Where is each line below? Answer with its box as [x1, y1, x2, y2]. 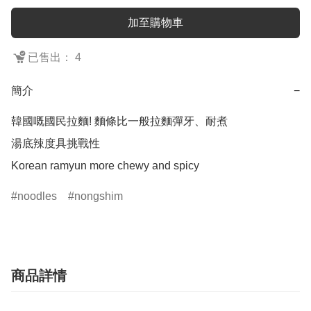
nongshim [74, 190, 123, 203]
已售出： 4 [28, 51, 81, 64]
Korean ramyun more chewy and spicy [11, 160, 199, 172]
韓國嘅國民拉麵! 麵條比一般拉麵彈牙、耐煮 [11, 115, 228, 128]
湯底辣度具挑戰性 [11, 137, 100, 150]
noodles [17, 190, 57, 203]
